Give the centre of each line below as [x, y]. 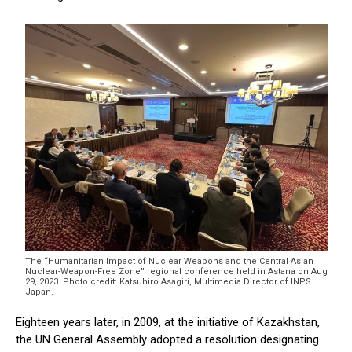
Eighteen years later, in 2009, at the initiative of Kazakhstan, [168, 323]
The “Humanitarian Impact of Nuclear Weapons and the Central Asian [169, 262]
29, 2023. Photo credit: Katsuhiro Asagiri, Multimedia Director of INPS [168, 282]
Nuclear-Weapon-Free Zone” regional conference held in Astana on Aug [176, 272]
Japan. [39, 292]
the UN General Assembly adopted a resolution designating [167, 340]
